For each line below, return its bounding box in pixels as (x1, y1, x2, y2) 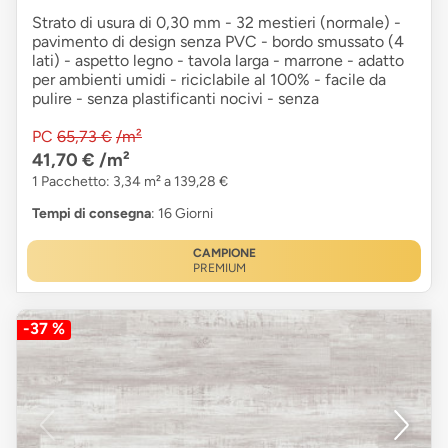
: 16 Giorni (151, 205, 213, 222)
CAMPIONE (192, 246, 256, 260)
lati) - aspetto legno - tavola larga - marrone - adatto (32, 51, 404, 70)
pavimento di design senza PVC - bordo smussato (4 (32, 32, 404, 51)
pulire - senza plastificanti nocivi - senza (32, 89, 319, 108)
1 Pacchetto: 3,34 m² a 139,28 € (32, 173, 228, 190)
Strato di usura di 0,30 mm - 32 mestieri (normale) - (32, 13, 401, 32)
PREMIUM (192, 261, 246, 275)
